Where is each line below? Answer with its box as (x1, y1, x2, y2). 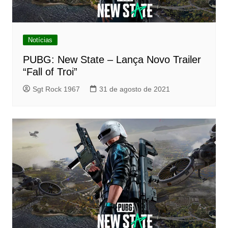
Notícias (27, 36, 52, 44)
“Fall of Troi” (22, 66, 77, 78)
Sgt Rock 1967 (32, 85, 80, 94)
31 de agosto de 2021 (99, 85, 170, 94)
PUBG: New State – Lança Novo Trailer (22, 54, 201, 66)
